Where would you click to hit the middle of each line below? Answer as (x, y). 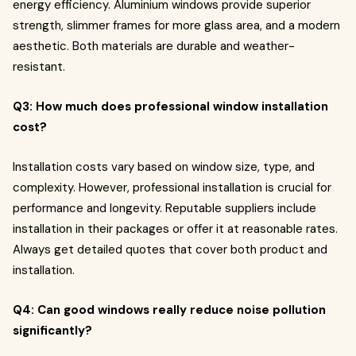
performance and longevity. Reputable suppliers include (164, 208)
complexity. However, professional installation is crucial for (172, 188)
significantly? (52, 331)
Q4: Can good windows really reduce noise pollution (169, 310)
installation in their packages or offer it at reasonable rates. (175, 229)
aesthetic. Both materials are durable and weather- (154, 46)
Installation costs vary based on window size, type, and (164, 167)
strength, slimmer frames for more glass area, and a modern (176, 25)
